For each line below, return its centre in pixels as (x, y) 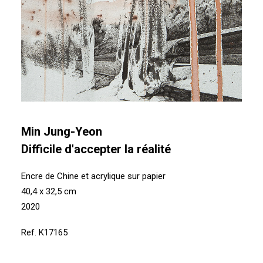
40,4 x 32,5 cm (49, 191)
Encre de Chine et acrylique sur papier (93, 176)
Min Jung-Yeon (62, 131)
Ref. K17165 (44, 232)
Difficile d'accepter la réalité (96, 149)
